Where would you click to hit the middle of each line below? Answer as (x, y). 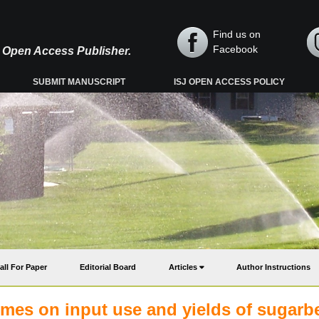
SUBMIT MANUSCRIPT (79, 82)
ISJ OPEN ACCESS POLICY (230, 82)
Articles (184, 267)
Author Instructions (273, 267)
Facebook (235, 49)
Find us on (237, 34)
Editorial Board (108, 267)
